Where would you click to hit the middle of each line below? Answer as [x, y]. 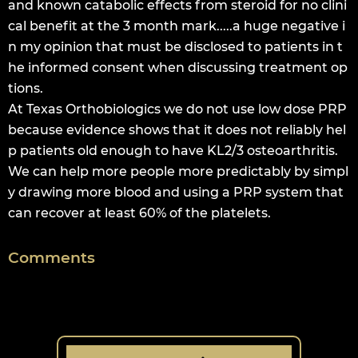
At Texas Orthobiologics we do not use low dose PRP [177, 109]
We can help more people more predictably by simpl [178, 171]
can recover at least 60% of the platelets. [139, 213]
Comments [52, 258]
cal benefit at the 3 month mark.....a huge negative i [177, 26]
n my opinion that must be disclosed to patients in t [175, 47]
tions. [26, 88]
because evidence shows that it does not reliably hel [177, 130]
